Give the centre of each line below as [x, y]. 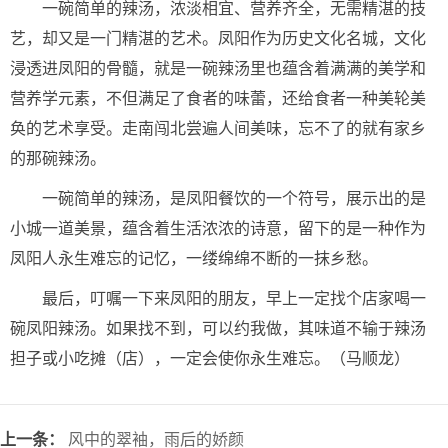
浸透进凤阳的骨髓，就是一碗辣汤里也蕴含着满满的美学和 [218, 68]
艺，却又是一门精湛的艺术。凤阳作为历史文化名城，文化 [218, 38]
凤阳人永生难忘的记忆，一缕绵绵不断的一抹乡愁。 [194, 258]
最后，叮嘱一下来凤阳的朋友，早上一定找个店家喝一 [234, 298]
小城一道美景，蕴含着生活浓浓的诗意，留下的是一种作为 [218, 228]
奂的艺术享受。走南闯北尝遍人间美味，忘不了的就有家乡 [218, 128]
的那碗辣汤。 [58, 158]
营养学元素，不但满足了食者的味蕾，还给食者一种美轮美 [218, 98]
